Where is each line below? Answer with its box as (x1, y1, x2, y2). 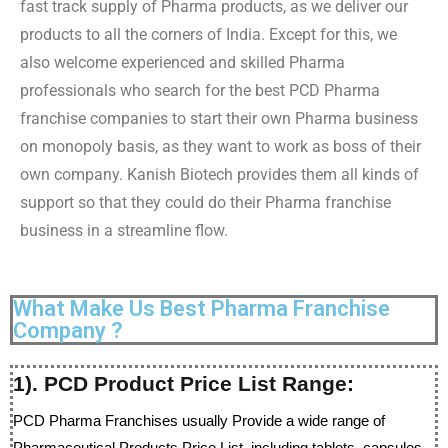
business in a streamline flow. (20, 221, 228, 240)
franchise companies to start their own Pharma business (20, 109, 418, 128)
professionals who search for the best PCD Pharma (20, 81, 380, 100)
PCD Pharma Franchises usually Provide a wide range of (13, 412, 385, 429)
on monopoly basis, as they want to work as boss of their (20, 137, 421, 156)
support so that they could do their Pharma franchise (20, 193, 391, 212)
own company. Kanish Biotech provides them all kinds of (20, 165, 419, 184)
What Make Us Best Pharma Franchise (13, 296, 390, 321)
